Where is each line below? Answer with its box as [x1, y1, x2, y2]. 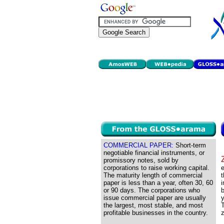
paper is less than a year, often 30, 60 [103, 179, 213, 186]
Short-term [173, 141, 206, 149]
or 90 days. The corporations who [103, 186, 200, 194]
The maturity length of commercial [103, 171, 202, 179]
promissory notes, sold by [103, 156, 178, 164]
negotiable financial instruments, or [103, 149, 204, 156]
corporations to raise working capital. [103, 164, 209, 171]
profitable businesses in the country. [103, 209, 208, 216]
